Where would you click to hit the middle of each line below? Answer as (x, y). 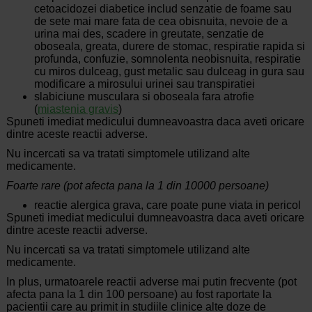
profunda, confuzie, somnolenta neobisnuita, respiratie (167, 59)
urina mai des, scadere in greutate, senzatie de (149, 34)
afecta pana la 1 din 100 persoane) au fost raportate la (139, 295)
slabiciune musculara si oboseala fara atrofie (144, 97)
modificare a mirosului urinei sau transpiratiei (144, 84)
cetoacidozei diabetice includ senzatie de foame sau (163, 9)
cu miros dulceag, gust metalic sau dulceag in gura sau (169, 72)
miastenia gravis (78, 109)
